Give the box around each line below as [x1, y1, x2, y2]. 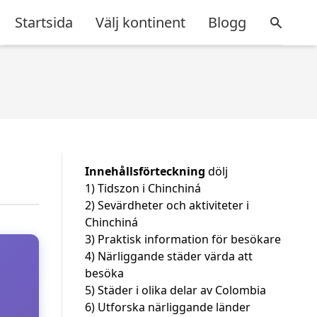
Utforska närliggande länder [98, 299, 250, 315]
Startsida [15, 12, 73, 32]
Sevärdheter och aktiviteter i [98, 197, 249, 213]
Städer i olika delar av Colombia [98, 282, 266, 298]
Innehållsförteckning [85, 163, 205, 179]
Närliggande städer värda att [98, 248, 253, 264]
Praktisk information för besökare [98, 231, 281, 247]
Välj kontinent [96, 12, 185, 32]
